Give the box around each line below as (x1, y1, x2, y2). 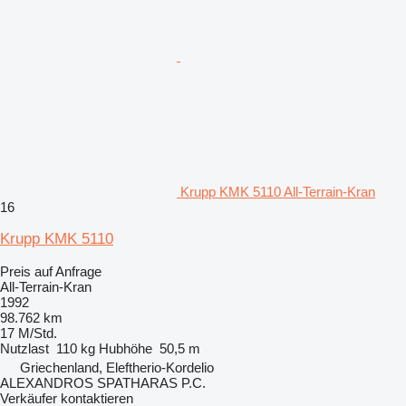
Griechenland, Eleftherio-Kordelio (20, 359, 214, 375)
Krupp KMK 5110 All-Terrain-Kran (180, 183, 375, 199)
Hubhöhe (99, 340, 152, 356)
